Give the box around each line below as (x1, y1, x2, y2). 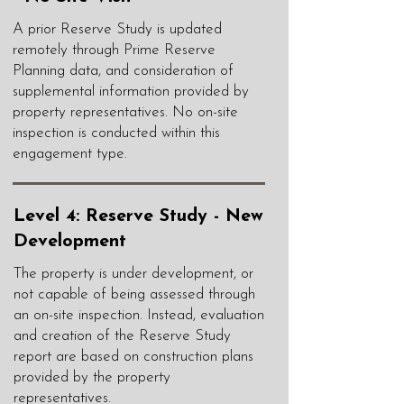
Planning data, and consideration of (13, 63, 234, 78)
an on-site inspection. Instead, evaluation (14, 308, 264, 323)
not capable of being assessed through (14, 287, 255, 302)
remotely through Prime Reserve (13, 42, 216, 58)
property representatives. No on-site (13, 105, 238, 120)
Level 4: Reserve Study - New (14, 207, 263, 225)
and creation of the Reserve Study (14, 328, 231, 344)
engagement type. (13, 146, 127, 161)
